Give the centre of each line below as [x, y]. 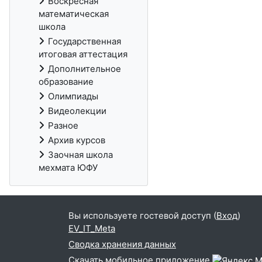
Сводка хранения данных [122, 244]
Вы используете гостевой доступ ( [142, 216]
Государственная [85, 41]
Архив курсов [77, 140]
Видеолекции [77, 111]
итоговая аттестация [83, 54]
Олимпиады [73, 96]
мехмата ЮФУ [68, 168]
